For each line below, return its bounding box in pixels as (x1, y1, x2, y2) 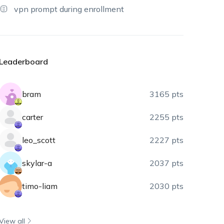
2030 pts (149, 181, 184, 191)
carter (22, 112, 43, 122)
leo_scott (22, 135, 56, 145)
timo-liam (22, 181, 58, 191)
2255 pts (149, 112, 184, 122)
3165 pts (149, 89, 184, 99)
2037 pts (149, 158, 184, 168)
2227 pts (149, 135, 184, 145)
